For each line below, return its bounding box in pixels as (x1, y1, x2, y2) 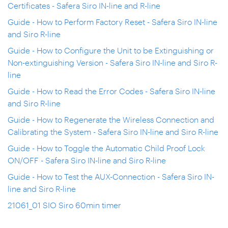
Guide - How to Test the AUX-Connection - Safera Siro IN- (8, 172, 214, 181)
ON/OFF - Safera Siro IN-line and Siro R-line (8, 155, 166, 165)
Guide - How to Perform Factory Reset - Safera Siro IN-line (8, 17, 217, 26)
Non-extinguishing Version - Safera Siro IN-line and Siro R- (8, 58, 217, 67)
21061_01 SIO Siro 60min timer (8, 200, 121, 210)
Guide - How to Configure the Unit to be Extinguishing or (8, 45, 214, 55)
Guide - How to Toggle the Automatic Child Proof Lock (8, 143, 205, 153)
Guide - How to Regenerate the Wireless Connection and (8, 115, 214, 124)
